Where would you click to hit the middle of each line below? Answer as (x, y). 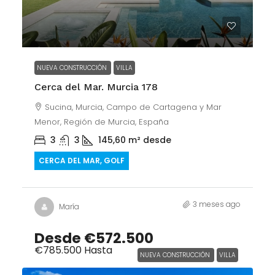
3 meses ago (217, 204)
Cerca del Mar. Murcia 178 (96, 87)
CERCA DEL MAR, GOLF (82, 161)
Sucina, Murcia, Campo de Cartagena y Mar (133, 107)
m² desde (150, 140)
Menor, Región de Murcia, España (102, 122)
